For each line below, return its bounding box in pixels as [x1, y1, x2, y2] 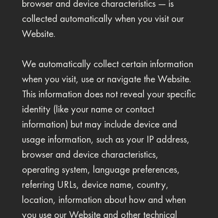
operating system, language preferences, [21, 163, 180, 176]
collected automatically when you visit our [21, 12, 184, 25]
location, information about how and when [21, 193, 186, 206]
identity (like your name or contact [21, 103, 154, 115]
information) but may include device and [21, 118, 177, 130]
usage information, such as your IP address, [21, 133, 190, 145]
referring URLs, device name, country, [21, 178, 169, 191]
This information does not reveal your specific [21, 88, 196, 100]
